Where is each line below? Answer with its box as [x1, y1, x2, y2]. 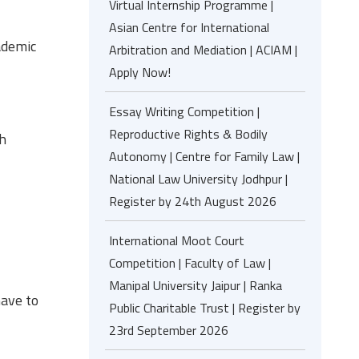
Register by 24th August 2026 [109, 192, 276, 211]
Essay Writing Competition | [109, 102, 260, 121]
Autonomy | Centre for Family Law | [109, 147, 300, 166]
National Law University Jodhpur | [109, 169, 288, 188]
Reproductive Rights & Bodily [109, 124, 268, 143]
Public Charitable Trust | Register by [109, 298, 301, 317]
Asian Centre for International [109, 18, 269, 37]
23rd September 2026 [109, 321, 228, 340]
